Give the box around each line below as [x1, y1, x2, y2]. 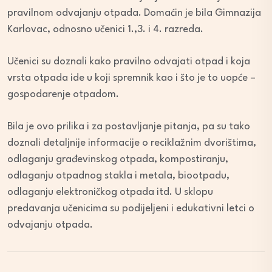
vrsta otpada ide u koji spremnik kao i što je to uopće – [7, 73, 256, 83]
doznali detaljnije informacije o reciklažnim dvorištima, [7, 138, 256, 148]
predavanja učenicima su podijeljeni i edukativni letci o [7, 203, 254, 214]
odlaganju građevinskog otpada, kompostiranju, [7, 154, 228, 165]
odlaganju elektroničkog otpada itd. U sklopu [7, 187, 213, 197]
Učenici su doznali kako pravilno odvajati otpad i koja [7, 56, 250, 67]
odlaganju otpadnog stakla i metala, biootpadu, [7, 171, 229, 181]
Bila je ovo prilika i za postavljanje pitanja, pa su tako [7, 121, 250, 132]
